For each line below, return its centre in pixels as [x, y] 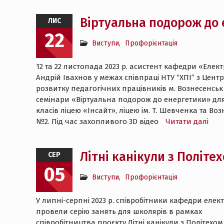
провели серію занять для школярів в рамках [119, 211]
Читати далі [187, 121]
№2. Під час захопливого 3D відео [98, 121]
